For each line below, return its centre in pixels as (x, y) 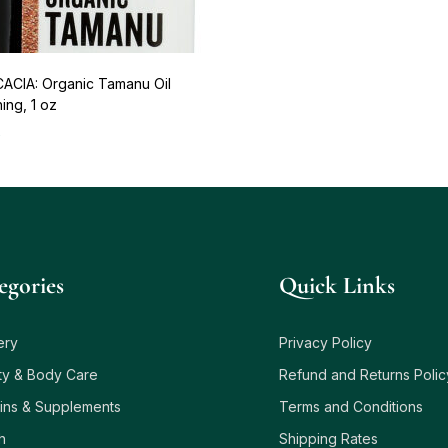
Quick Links (337, 285)
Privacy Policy (326, 342)
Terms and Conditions (351, 406)
